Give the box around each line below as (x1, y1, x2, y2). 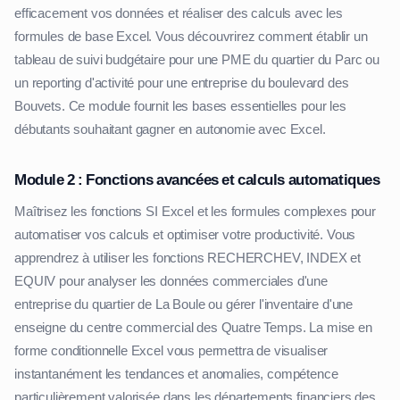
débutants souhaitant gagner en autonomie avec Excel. (14, 121, 326, 139)
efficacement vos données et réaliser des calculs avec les (14, 4, 343, 23)
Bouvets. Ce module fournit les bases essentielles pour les (14, 97, 346, 116)
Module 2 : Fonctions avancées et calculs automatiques (14, 170, 380, 190)
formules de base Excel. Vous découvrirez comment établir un (14, 28, 368, 46)
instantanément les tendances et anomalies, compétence (14, 365, 338, 384)
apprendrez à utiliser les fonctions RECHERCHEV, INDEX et (14, 249, 362, 268)
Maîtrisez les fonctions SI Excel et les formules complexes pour (14, 203, 376, 221)
